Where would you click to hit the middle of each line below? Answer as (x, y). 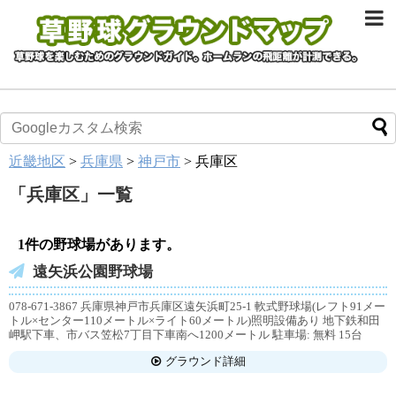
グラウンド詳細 (205, 361)
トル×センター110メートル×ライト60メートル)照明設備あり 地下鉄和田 (194, 320)
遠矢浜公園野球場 (93, 271)
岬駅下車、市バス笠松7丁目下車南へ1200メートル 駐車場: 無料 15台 (186, 334)
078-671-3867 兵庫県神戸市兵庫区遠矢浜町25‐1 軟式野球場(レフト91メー (197, 306)
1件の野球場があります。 (99, 244)
